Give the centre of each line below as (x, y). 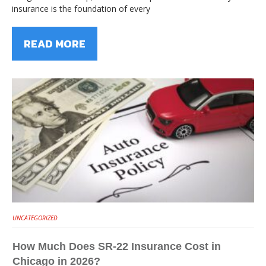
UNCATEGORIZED (35, 218)
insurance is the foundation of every (81, 8)
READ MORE (55, 43)
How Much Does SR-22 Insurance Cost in (117, 247)
